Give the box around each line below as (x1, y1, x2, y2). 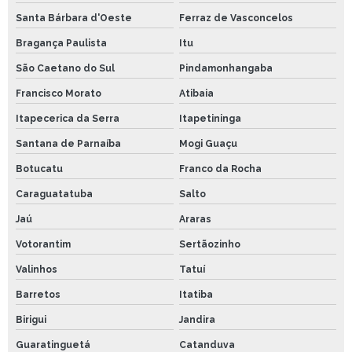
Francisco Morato (16, 87, 101, 99)
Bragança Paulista (16, 37, 107, 49)
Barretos (16, 288, 60, 300)
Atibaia (178, 87, 214, 99)
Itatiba (178, 288, 213, 300)
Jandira (178, 313, 215, 325)
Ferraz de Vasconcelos (178, 12, 293, 24)
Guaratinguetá (16, 339, 90, 350)
